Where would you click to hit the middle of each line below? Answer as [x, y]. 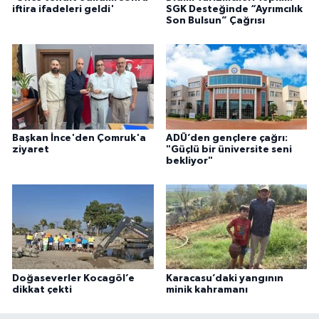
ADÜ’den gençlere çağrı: [226, 138]
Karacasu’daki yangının [224, 278]
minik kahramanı [206, 289]
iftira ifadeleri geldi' [63, 9]
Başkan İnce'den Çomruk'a [79, 138]
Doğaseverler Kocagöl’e [73, 278]
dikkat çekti [42, 289]
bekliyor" [189, 161]
